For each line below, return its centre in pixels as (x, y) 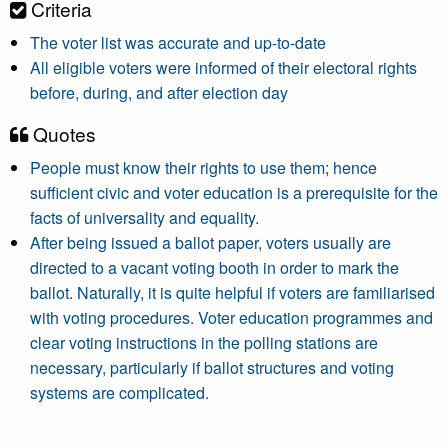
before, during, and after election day (159, 92)
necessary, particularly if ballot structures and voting (212, 367)
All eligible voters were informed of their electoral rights (223, 67)
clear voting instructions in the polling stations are (204, 342)
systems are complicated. (119, 392)
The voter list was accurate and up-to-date (178, 42)
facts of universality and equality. (144, 217)
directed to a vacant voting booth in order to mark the (214, 267)
